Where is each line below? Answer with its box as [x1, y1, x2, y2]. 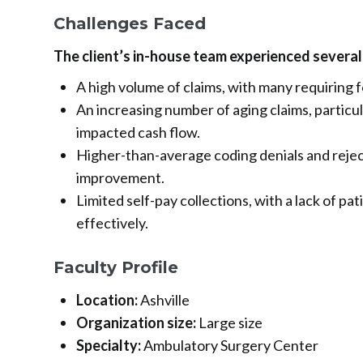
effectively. [75, 214, 148, 233]
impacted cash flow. [75, 123, 200, 142]
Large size [195, 314, 263, 332]
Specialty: [75, 336, 141, 355]
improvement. [75, 169, 164, 187]
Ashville [139, 291, 190, 310]
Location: [75, 291, 140, 310]
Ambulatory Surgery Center [140, 336, 318, 355]
